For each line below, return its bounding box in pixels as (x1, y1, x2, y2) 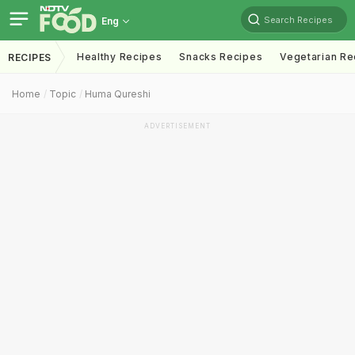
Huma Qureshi (85, 88, 151, 100)
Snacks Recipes (179, 51, 263, 63)
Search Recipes (264, 13, 333, 25)
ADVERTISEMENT (144, 122, 211, 130)
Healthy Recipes (76, 51, 162, 63)
